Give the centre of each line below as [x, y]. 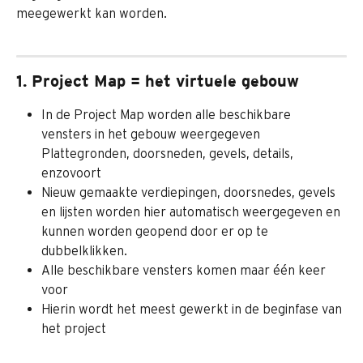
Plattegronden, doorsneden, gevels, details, [169, 153]
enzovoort [71, 172]
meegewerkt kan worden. [93, 13]
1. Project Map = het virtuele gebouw [158, 80]
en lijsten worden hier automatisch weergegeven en [192, 211]
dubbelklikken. [84, 250]
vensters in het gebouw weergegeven [151, 133]
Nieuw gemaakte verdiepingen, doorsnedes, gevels [190, 192]
